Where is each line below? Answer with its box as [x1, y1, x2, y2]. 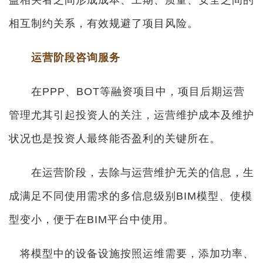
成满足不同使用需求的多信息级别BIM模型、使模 [9, 190, 252, 202]
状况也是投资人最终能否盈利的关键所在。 [9, 133, 221, 144]
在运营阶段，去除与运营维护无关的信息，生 [9, 167, 254, 178]
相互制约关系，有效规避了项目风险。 [9, 18, 198, 29]
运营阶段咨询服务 [31, 52, 120, 63]
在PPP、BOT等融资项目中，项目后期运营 [9, 86, 245, 97]
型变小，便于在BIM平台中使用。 [9, 214, 174, 225]
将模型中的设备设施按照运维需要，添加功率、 [9, 248, 254, 259]
